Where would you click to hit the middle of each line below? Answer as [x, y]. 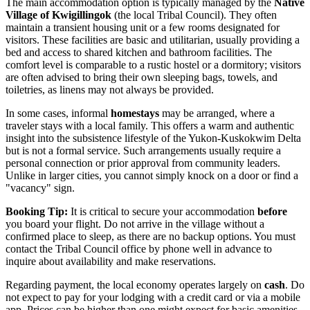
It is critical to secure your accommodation [163, 211]
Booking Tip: [37, 211]
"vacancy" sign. [40, 188]
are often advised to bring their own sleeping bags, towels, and [142, 77]
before [272, 211]
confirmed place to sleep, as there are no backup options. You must [151, 236]
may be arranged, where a [217, 113]
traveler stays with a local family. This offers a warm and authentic [150, 125]
